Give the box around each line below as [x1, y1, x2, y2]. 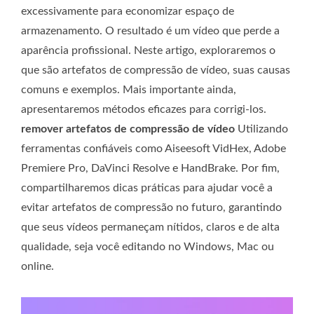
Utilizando [235, 123, 288, 135]
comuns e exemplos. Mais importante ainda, [21, 83, 236, 95]
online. [21, 260, 54, 272]
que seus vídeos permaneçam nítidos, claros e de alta [21, 221, 280, 233]
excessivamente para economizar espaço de [21, 5, 234, 17]
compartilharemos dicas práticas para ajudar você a [21, 182, 273, 193]
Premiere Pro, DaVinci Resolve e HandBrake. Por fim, [21, 162, 280, 174]
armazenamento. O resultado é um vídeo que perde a [21, 25, 280, 36]
